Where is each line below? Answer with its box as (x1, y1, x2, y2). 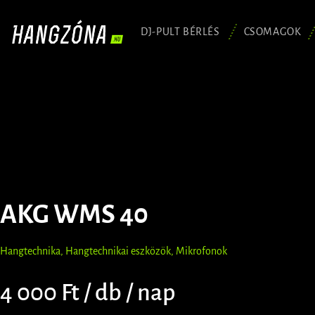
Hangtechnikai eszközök (65, 245, 171, 257)
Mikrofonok (176, 245, 227, 257)
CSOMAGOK (243, 26, 302, 37)
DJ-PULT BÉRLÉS (141, 26, 220, 37)
